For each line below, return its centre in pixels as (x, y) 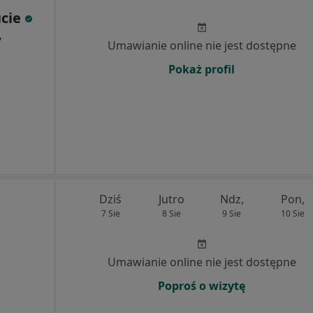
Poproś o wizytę (202, 286)
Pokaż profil (202, 69)
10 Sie (292, 213)
